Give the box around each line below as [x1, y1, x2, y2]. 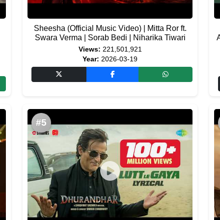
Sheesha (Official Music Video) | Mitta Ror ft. [33, 24, 187, 32]
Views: [78, 46, 101, 53]
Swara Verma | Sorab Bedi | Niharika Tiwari [34, 33, 186, 42]
